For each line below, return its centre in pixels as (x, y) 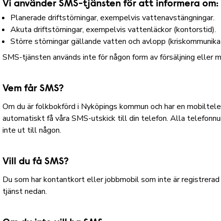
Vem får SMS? (33, 89)
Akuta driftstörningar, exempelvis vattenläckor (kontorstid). (113, 30)
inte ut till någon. (32, 130)
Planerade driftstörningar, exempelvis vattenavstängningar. (113, 18)
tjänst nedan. (25, 191)
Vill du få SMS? (36, 162)
